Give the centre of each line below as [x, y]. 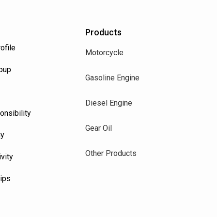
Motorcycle [104, 52]
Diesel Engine [109, 103]
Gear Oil [99, 128]
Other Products [111, 153]
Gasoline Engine [112, 77]
